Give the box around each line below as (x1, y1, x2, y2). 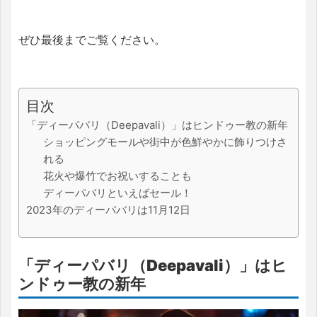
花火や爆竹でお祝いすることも (43, 168, 192, 183)
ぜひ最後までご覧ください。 (18, 32, 166, 47)
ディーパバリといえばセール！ (43, 185, 192, 200)
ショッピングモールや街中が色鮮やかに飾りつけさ (43, 134, 287, 149)
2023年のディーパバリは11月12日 (26, 202, 190, 217)
